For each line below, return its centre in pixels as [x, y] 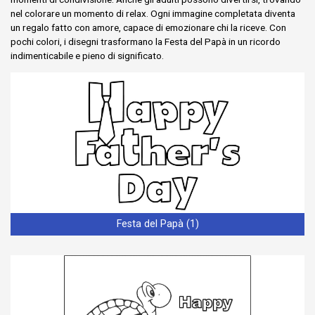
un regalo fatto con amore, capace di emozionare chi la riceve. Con [148, 27]
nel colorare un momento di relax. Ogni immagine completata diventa [153, 13]
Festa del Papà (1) [157, 224]
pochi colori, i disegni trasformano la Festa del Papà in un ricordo [146, 41]
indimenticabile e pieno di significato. [87, 56]
